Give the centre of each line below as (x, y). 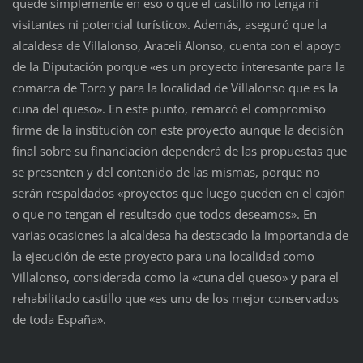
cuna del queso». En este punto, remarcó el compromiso (169, 109)
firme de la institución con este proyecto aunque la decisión (177, 130)
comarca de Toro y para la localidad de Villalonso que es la (175, 88)
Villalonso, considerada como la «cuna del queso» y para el (175, 278)
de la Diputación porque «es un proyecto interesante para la (178, 67)
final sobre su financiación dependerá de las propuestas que (179, 151)
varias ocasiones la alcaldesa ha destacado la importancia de (180, 235)
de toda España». (59, 320)
